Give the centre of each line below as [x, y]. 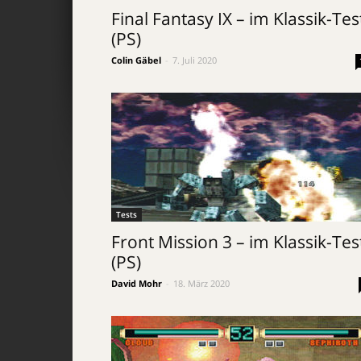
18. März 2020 [201, 283]
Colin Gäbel [136, 60]
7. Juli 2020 [195, 60]
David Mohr [137, 283]
